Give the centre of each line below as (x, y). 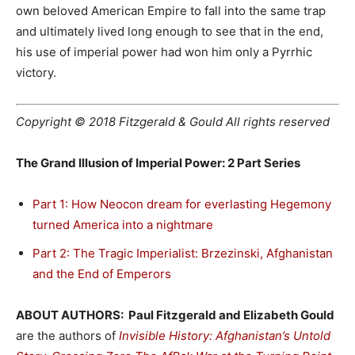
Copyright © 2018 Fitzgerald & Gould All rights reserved (173, 121)
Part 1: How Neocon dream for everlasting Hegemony (182, 204)
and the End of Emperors (102, 273)
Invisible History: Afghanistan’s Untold (225, 335)
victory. (36, 73)
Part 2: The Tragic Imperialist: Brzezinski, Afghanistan (183, 253)
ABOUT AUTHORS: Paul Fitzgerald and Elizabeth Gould (175, 315)
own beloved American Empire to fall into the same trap (171, 11)
